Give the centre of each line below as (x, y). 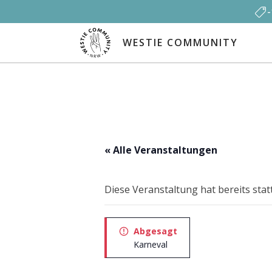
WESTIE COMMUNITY (180, 42)
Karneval (151, 244)
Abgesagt (155, 231)
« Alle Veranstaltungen (161, 150)
